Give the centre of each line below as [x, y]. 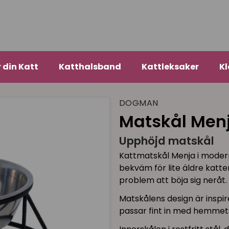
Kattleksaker [170, 67]
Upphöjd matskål [166, 141]
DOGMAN [139, 103]
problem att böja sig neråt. [173, 180]
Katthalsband [90, 67]
